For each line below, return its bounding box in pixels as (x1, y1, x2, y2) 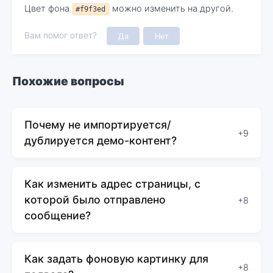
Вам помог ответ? (24, 30, 97, 40)
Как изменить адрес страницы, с (24, 177, 200, 191)
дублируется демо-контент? (24, 134, 177, 147)
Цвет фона (24, 2, 72, 13)
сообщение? (24, 209, 91, 222)
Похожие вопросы (12, 74, 124, 89)
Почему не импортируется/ (24, 118, 171, 132)
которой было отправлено (24, 193, 166, 207)
